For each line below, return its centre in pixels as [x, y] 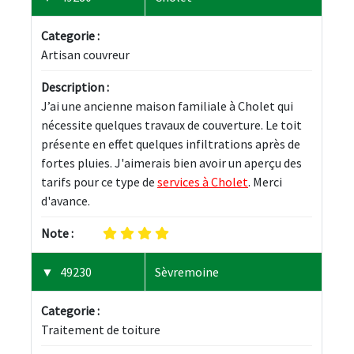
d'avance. [66, 200]
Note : [57, 233]
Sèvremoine [187, 271]
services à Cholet [203, 181]
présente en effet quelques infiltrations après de [172, 143]
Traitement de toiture [101, 329]
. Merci [266, 181]
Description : [75, 87]
